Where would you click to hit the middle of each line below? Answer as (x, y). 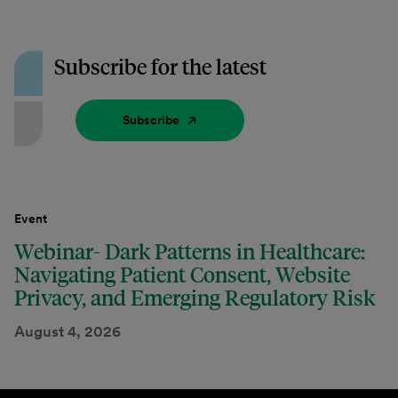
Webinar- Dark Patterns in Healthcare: (190, 251)
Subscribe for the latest (160, 67)
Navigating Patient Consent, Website (182, 275)
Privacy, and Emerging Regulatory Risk (197, 298)
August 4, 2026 (68, 331)
